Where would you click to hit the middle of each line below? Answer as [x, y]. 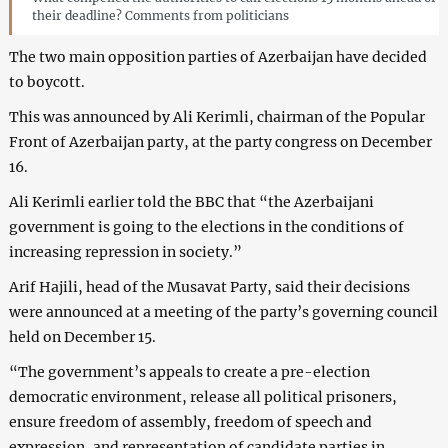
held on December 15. [82, 337]
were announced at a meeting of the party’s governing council [223, 312]
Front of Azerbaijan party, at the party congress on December [220, 142]
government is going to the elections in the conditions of [206, 227]
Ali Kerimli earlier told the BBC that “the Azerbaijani [191, 202]
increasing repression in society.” [125, 252]
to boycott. [46, 82]
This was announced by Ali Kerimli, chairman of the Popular [216, 117]
